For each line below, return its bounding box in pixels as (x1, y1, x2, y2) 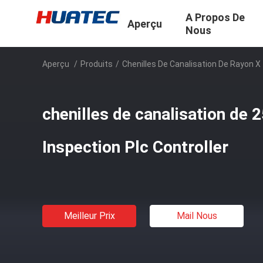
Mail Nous (176, 210, 217, 221)
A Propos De (186, 11, 245, 24)
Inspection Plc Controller (42, 137, 228, 157)
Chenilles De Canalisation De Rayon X (122, 59, 261, 69)
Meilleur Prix (63, 210, 115, 221)
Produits (80, 59, 113, 69)
